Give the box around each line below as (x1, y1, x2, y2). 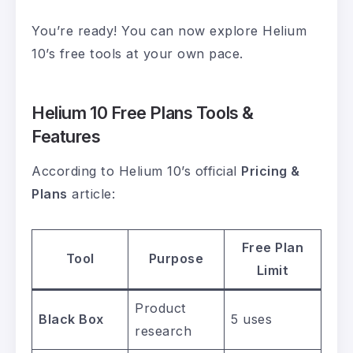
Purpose (148, 251, 204, 267)
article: (67, 186, 115, 203)
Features (32, 126, 101, 147)
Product (135, 300, 187, 317)
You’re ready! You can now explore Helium (32, 23, 307, 39)
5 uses (231, 311, 273, 328)
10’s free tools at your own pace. (32, 46, 243, 62)
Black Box (39, 311, 104, 328)
